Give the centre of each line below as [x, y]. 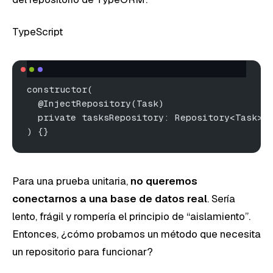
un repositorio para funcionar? [83, 251]
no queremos [164, 181]
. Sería [221, 198]
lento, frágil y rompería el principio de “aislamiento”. [131, 216]
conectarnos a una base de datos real [110, 198]
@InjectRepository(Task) [95, 103]
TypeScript [37, 31]
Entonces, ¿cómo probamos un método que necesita [136, 234]
